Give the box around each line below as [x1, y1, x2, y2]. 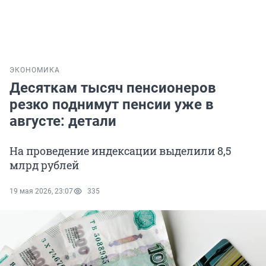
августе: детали [9, 113, 116, 130]
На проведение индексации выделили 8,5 [9, 144, 232, 159]
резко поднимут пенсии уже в [9, 96, 214, 113]
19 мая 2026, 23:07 [9, 187, 73, 196]
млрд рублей [9, 158, 79, 173]
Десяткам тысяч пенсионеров [9, 80, 216, 97]
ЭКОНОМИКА [9, 66, 60, 75]
